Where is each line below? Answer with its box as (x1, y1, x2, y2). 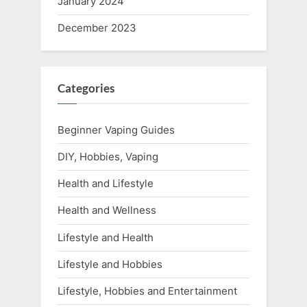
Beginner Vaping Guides (58, 123, 175, 137)
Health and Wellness (58, 204, 156, 217)
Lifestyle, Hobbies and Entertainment (58, 284, 237, 297)
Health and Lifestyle (58, 177, 153, 191)
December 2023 (58, 21, 136, 34)
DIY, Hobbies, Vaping (58, 150, 158, 164)
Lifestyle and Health (58, 230, 153, 244)
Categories (58, 81, 114, 95)
